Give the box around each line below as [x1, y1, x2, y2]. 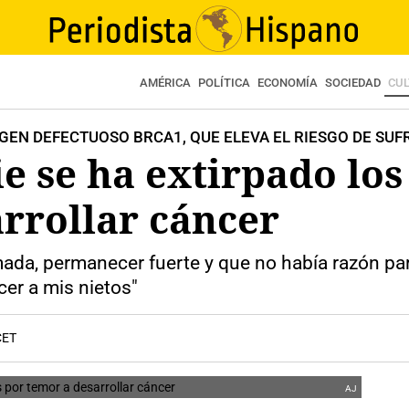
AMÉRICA [140, 76, 191, 89]
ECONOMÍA [257, 76, 318, 89]
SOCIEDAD [325, 76, 381, 89]
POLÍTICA [198, 76, 250, 89]
